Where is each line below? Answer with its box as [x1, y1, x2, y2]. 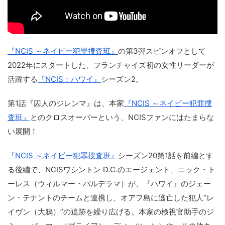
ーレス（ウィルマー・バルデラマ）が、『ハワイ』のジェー [8, 178, 211, 188]
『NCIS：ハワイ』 [38, 74, 101, 84]
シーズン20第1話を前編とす [118, 150, 213, 160]
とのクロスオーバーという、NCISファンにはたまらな [30, 112, 214, 122]
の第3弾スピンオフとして [118, 46, 206, 56]
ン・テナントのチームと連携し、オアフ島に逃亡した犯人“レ [8, 192, 214, 202]
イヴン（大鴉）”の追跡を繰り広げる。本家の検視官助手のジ [8, 206, 214, 216]
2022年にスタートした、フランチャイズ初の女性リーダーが [8, 60, 214, 70]
